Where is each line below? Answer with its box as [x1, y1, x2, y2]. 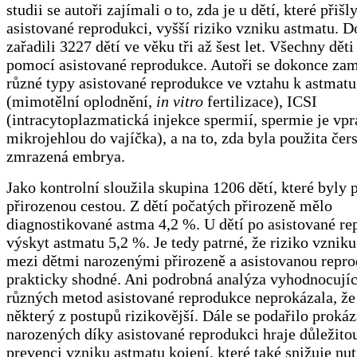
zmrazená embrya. [6, 147, 125, 166]
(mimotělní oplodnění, [6, 92, 156, 111]
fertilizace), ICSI [203, 92, 317, 111]
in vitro [156, 92, 203, 111]
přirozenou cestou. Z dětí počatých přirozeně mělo [6, 197, 332, 215]
